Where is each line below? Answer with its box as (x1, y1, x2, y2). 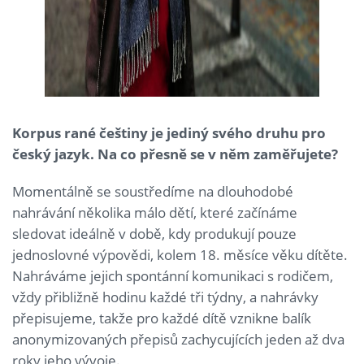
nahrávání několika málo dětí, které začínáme (12, 202, 297, 222)
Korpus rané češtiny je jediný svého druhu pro (12, 123, 326, 142)
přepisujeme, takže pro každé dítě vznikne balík (12, 308, 311, 327)
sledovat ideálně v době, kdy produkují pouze (12, 223, 297, 243)
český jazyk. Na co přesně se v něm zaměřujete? (12, 144, 338, 163)
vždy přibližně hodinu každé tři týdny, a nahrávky (12, 287, 318, 306)
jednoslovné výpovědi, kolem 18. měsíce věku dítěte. (12, 245, 348, 264)
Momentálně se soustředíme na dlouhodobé (12, 181, 293, 201)
